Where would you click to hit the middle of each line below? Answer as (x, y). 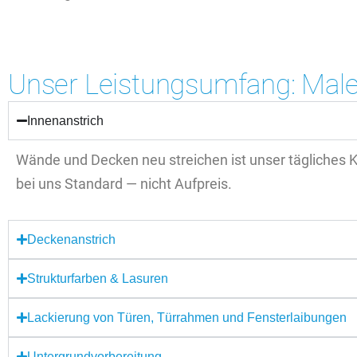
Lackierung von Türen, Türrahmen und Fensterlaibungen (187, 317)
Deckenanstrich (72, 239)
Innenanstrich (66, 120)
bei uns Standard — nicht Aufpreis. (124, 183)
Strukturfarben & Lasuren (98, 278)
